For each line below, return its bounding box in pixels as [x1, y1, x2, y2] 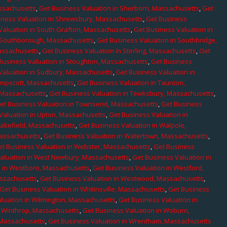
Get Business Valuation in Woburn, [83, 205, 190, 215]
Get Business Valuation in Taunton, [77, 78, 185, 87]
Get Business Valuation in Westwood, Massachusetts [40, 173, 204, 183]
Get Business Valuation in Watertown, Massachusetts [44, 131, 209, 140]
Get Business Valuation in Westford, [93, 163, 204, 172]
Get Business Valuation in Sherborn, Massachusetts [39, 3, 200, 13]
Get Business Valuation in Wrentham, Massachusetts [48, 216, 212, 225]
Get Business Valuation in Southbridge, [97, 35, 217, 45]
